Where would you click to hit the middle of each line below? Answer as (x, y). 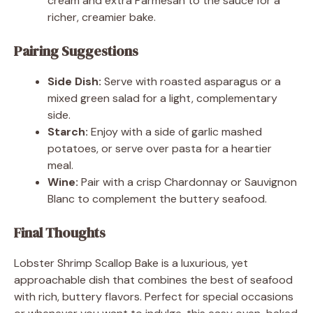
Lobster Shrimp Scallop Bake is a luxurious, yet (131, 263)
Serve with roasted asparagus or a (191, 81)
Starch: (68, 131)
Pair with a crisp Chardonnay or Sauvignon (188, 182)
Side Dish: (74, 81)
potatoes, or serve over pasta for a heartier (160, 148)
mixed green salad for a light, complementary (162, 98)
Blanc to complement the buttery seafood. (157, 198)
